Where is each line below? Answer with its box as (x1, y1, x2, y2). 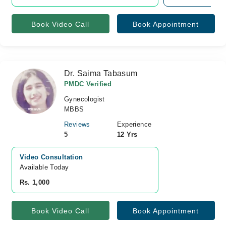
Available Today (19, 163, 69, 171)
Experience (117, 121, 152, 128)
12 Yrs (117, 131, 138, 138)
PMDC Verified (64, 80, 112, 88)
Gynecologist (64, 95, 105, 103)
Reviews (64, 121, 90, 128)
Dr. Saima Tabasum (64, 69, 138, 78)
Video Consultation (19, 153, 83, 161)
